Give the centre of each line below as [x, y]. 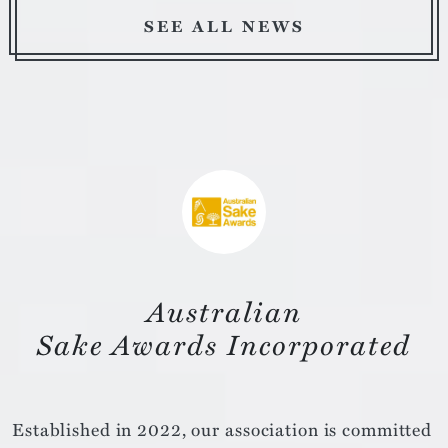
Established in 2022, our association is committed [222, 428]
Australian [224, 310]
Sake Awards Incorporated [224, 343]
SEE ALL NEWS [224, 25]
